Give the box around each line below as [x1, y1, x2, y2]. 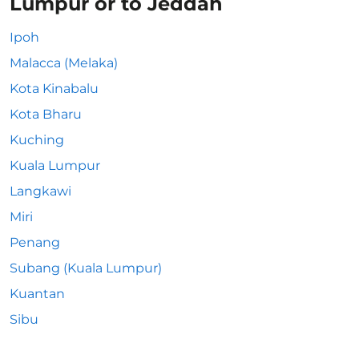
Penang [10, 235, 60, 250]
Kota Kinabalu [10, 81, 99, 96]
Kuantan [10, 286, 65, 301]
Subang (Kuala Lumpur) [10, 260, 162, 276]
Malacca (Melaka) [10, 55, 118, 71]
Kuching [10, 132, 64, 147]
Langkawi [10, 184, 71, 199]
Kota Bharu [10, 107, 82, 122]
